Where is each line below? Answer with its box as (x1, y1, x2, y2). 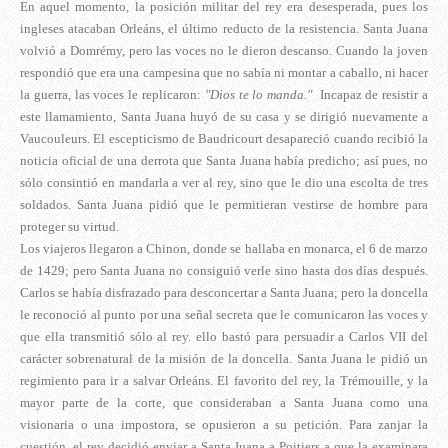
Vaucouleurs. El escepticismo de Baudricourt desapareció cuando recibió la (20, 131, 428, 147)
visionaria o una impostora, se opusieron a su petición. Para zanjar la (20, 417, 428, 433)
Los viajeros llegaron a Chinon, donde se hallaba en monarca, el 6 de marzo (20, 241, 428, 257)
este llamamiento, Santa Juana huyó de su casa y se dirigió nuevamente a (20, 109, 428, 125)
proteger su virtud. (20, 219, 122, 235)
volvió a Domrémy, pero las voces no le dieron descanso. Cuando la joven (20, 43, 428, 59)
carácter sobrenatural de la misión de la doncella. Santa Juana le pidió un (20, 351, 428, 367)
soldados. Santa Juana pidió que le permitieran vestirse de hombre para (20, 197, 428, 213)
